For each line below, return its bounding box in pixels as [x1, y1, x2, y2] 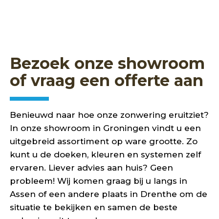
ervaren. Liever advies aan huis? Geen [10, 163, 173, 173]
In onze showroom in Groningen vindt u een [10, 123, 201, 133]
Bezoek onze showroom [10, 54, 205, 73]
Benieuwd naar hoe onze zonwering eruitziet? [10, 110, 209, 120]
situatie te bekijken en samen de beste [10, 202, 177, 213]
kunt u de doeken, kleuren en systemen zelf [10, 150, 201, 160]
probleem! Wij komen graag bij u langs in [10, 176, 187, 186]
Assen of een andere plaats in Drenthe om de [10, 189, 207, 199]
